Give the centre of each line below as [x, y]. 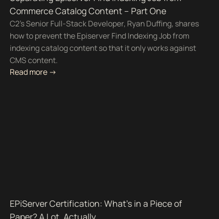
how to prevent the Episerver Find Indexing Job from [99, 36]
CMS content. [33, 60]
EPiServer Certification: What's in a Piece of [96, 204]
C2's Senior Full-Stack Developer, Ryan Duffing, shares [104, 24]
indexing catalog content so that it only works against [103, 48]
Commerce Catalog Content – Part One [88, 11]
